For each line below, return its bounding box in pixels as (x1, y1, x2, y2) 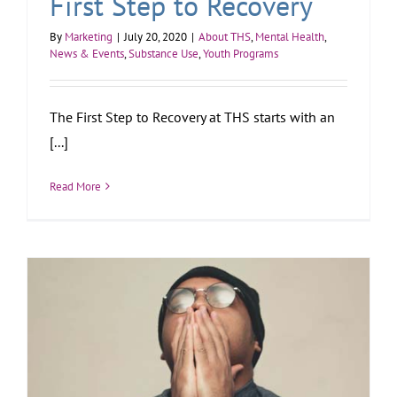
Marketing (65, 28, 113, 44)
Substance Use (128, 45, 198, 61)
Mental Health (255, 28, 324, 44)
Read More (50, 178, 101, 194)
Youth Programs (203, 45, 278, 61)
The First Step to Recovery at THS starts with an (50, 107, 335, 126)
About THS (198, 28, 251, 44)
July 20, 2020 (124, 28, 187, 44)
